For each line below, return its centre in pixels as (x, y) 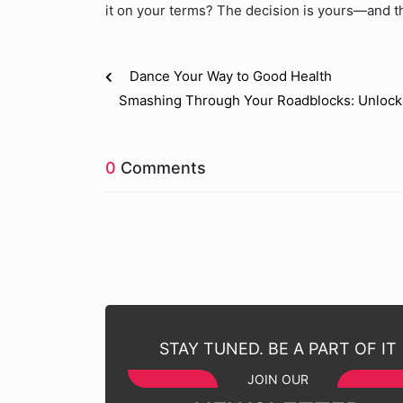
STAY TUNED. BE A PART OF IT (278, 349)
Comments (161, 168)
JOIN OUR (278, 379)
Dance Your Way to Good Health (231, 76)
